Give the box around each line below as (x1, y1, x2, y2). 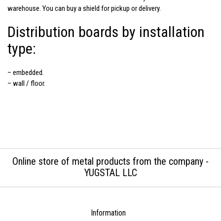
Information (90, 208, 126, 218)
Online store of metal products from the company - (12, 155, 209, 167)
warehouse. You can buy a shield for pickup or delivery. (7, 3, 161, 13)
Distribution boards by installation (7, 23, 205, 40)
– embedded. (7, 68, 44, 77)
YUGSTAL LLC (84, 166, 137, 179)
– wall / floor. (7, 78, 45, 88)
